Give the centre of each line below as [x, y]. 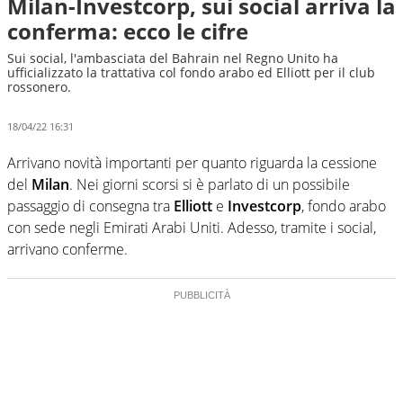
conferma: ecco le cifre [128, 31]
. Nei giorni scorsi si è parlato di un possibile [210, 184]
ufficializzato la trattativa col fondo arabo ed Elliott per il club [191, 72]
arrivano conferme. [67, 249]
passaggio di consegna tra [90, 206]
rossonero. [39, 87]
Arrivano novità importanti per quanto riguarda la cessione [192, 162]
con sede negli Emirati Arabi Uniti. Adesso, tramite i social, [192, 227]
